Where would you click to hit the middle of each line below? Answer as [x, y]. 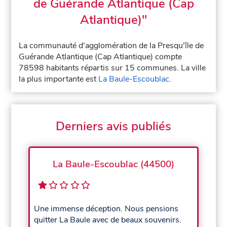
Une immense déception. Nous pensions [106, 209]
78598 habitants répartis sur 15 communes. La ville [112, 68]
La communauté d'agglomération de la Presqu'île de [111, 46]
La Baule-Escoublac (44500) [113, 164]
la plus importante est [59, 79]
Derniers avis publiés [113, 126]
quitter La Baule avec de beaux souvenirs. [108, 220]
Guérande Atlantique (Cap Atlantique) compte [101, 57]
